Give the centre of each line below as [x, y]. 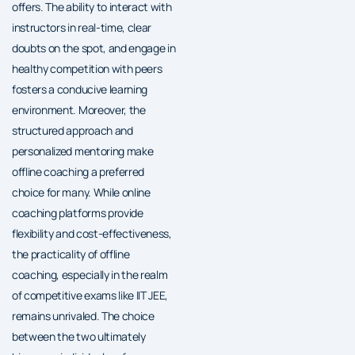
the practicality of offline [71, 254]
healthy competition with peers [87, 68]
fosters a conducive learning [80, 89]
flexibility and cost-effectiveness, [92, 233]
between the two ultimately [79, 336]
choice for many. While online [81, 192]
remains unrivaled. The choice [83, 315]
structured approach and [73, 130]
